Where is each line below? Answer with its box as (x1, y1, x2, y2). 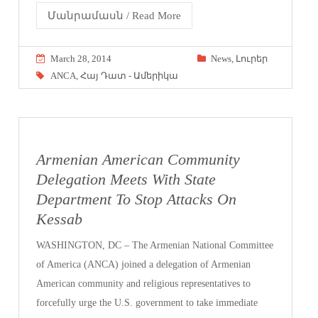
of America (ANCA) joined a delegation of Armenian (36, 258, 251, 270)
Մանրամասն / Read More (48, 9, 182, 21)
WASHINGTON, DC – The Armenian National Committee (36, 239, 274, 251)
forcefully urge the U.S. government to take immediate (36, 297, 258, 308)
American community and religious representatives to (36, 278, 251, 289)
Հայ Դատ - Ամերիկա (80, 70, 179, 81)
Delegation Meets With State (36, 170, 216, 188)
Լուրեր (235, 53, 268, 64)
